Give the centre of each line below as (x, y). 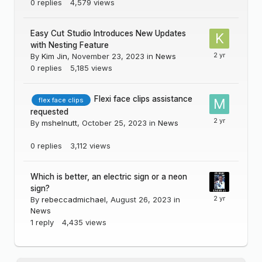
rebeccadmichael (74, 199)
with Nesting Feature (70, 45)
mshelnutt (59, 123)
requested (49, 111)
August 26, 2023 (141, 199)
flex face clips (61, 100)
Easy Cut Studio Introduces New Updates (108, 34)
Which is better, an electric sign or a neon (109, 176)
